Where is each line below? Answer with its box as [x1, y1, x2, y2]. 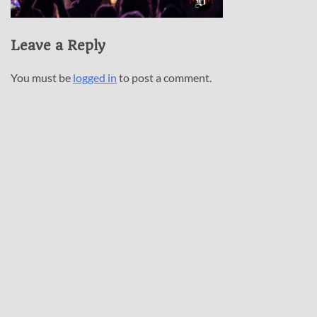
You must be [11, 70, 73, 84]
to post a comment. [117, 70, 212, 84]
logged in [73, 70, 117, 84]
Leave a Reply [11, 37, 105, 54]
